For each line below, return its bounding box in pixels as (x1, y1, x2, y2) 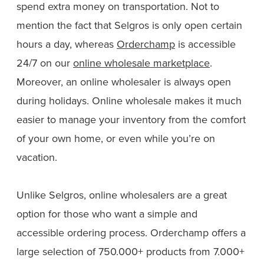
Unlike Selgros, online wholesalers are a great (16, 187, 227, 203)
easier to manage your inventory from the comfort (16, 112, 246, 127)
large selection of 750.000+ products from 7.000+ (16, 244, 245, 259)
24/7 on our (16, 55, 73, 71)
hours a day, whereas (16, 37, 117, 52)
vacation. (16, 150, 57, 165)
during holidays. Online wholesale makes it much (16, 93, 242, 108)
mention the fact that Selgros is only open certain (16, 18, 242, 33)
